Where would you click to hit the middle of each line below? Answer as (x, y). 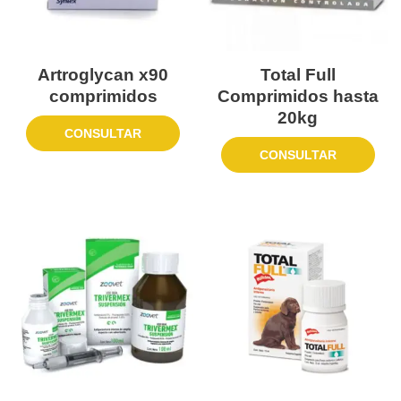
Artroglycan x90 (103, 74)
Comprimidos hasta (298, 96)
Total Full (298, 74)
